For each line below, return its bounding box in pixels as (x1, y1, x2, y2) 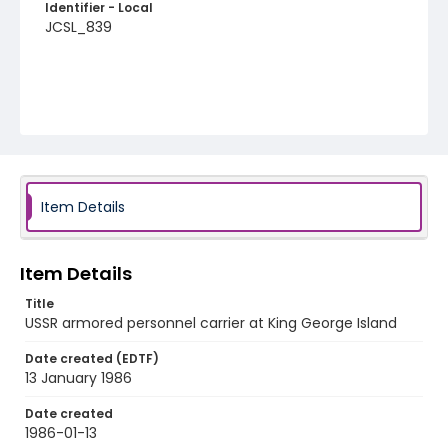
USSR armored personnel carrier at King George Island (25, 313, 397, 333)
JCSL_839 (45, 17, 112, 37)
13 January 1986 (25, 368, 132, 388)
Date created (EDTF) (25, 350, 159, 367)
